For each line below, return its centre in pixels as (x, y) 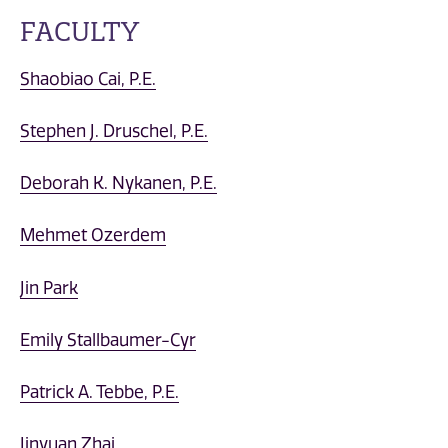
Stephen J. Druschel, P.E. (114, 130)
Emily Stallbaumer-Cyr (108, 339)
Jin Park (49, 287)
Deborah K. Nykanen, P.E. (118, 183)
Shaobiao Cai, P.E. (88, 78)
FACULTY (79, 31)
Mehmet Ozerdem (93, 235)
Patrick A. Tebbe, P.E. (99, 392)
